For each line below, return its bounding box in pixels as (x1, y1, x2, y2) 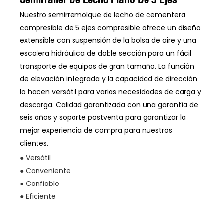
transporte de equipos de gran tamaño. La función (20, 61, 194, 71)
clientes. (20, 138, 48, 148)
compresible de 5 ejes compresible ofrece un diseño (20, 23, 201, 33)
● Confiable (20, 179, 59, 189)
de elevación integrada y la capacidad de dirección (20, 74, 197, 84)
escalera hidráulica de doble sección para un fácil (20, 48, 191, 58)
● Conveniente (20, 166, 71, 176)
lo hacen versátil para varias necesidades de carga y (20, 87, 201, 97)
